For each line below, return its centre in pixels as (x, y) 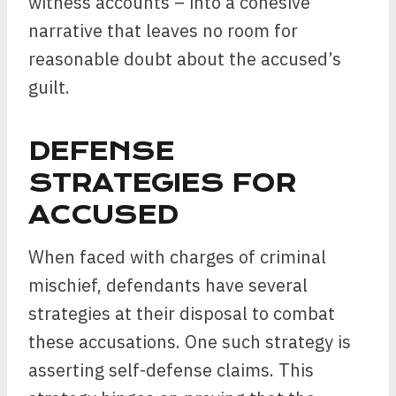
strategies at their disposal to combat (182, 313)
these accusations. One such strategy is (190, 342)
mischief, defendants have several (168, 285)
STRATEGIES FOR (162, 183)
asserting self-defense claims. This (171, 370)
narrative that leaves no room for (163, 30)
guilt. (49, 87)
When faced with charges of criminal (177, 257)
